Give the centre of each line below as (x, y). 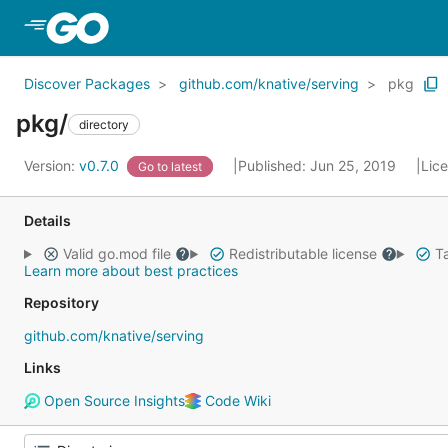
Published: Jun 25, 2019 (319, 165)
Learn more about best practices (131, 270)
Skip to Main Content (193, 27)
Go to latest (170, 166)
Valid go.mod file (116, 253)
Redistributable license (302, 253)
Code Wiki (235, 400)
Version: (51, 165)
